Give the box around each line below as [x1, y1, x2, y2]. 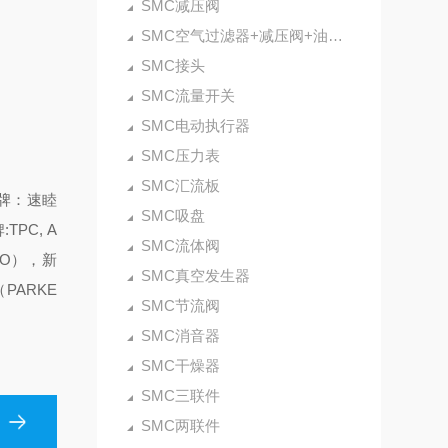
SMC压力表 [140, 147, 220, 164]
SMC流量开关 [140, 87, 235, 104]
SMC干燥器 [140, 357, 220, 374]
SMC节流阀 [140, 297, 220, 314]
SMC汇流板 [140, 177, 220, 194]
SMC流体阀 [140, 237, 220, 254]
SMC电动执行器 [140, 117, 250, 134]
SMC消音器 [140, 327, 220, 344]
